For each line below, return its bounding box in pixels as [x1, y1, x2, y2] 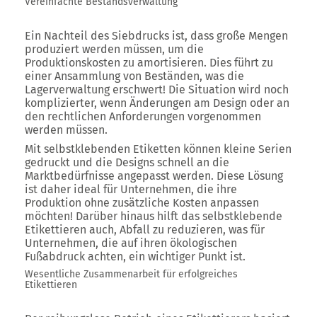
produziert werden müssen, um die [25, 42, 204, 56]
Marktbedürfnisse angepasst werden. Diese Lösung [25, 169, 283, 183]
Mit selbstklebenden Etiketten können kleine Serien [25, 142, 292, 156]
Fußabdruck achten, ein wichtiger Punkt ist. [25, 250, 246, 263]
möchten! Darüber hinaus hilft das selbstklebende [25, 209, 282, 223]
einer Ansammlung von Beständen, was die [25, 69, 244, 83]
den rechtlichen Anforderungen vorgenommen [25, 110, 261, 123]
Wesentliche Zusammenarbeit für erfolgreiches [25, 268, 238, 280]
